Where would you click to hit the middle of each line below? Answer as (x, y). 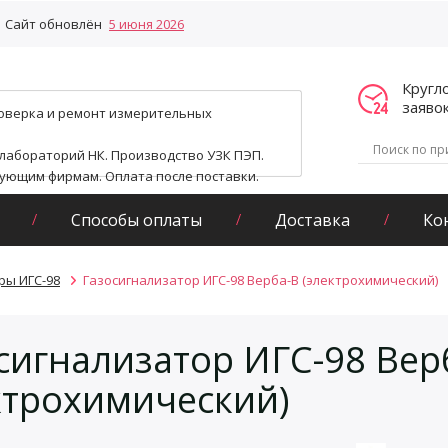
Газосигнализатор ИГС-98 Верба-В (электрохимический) (260, 280)
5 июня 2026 (146, 24)
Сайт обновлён (55, 24)
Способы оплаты (136, 220)
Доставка (312, 220)
